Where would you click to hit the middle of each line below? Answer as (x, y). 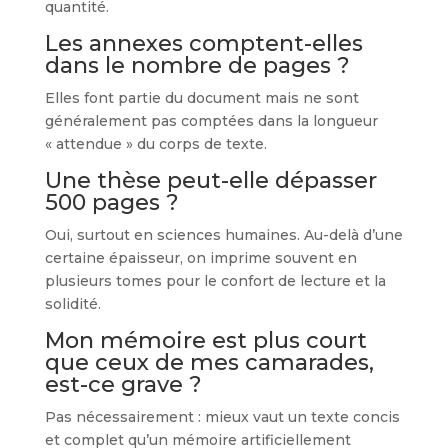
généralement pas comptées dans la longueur (211, 120)
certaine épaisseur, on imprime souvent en (200, 257)
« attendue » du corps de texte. (155, 143)
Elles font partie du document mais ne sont (201, 97)
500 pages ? (111, 202)
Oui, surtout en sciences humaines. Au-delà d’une (223, 234)
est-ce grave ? (123, 384)
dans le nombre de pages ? (197, 65)
